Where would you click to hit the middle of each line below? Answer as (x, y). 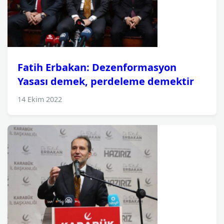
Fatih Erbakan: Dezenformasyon (97, 67)
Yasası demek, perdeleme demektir (106, 81)
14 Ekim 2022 (40, 99)
